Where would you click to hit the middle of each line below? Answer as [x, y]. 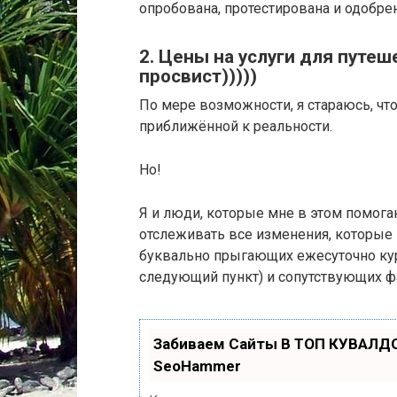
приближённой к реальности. [236, 127]
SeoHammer [197, 366]
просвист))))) [198, 76]
